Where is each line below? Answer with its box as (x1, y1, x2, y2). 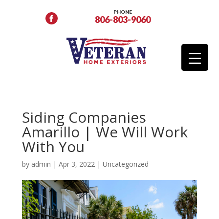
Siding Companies (22, 107, 146, 127)
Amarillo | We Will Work (22, 122, 188, 142)
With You (22, 136, 85, 156)
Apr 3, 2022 (58, 159, 95, 169)
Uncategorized (102, 159, 149, 169)
